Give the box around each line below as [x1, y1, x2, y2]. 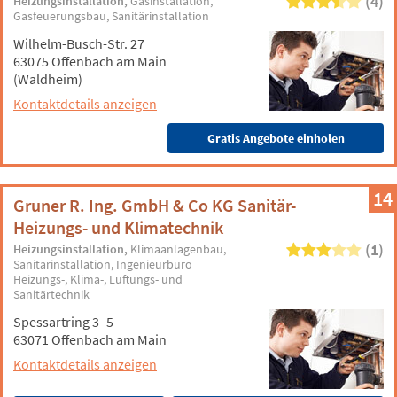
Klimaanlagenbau [130, 241, 224, 257]
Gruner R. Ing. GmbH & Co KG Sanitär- [13, 194, 296, 216]
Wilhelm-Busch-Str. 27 [13, 35, 144, 52]
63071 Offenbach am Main [13, 331, 167, 348]
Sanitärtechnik [13, 286, 90, 302]
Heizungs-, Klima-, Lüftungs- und [13, 271, 183, 287]
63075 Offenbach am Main [13, 52, 167, 70]
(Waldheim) [13, 70, 82, 88]
